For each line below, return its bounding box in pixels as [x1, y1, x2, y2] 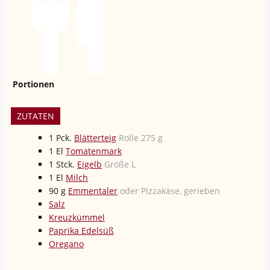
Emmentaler [68, 184, 118, 196]
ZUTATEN [17, 110, 54, 122]
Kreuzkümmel [49, 211, 105, 223]
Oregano [49, 237, 84, 250]
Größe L [104, 158, 136, 170]
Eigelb [77, 158, 102, 170]
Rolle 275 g [119, 131, 163, 143]
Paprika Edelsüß [49, 224, 114, 236]
